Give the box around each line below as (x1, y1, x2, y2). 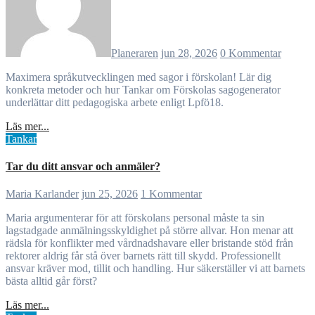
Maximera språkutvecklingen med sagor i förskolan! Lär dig (6, 70, 15, 83)
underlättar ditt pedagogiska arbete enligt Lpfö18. (6, 96, 224, 108)
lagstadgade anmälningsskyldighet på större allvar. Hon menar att (6, 224, 293, 237)
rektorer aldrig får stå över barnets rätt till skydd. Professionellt (6, 250, 281, 262)
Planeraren (111, 46, 158, 59)
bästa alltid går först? (6, 275, 97, 288)
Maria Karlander (6, 188, 79, 200)
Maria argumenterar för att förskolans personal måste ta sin (6, 212, 15, 224)
